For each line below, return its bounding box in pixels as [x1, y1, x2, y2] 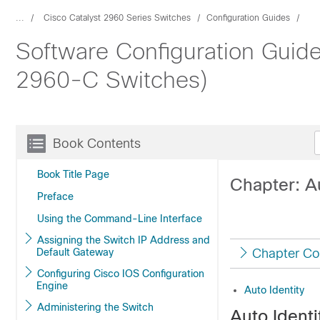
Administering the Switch [122, 301, 154, 313]
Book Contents [53, 136, 141, 151]
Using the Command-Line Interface [37, 213, 202, 224]
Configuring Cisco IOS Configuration [37, 268, 122, 279]
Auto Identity [244, 284, 304, 296]
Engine [36, 280, 68, 291]
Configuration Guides [206, 13, 290, 23]
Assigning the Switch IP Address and [37, 234, 138, 246]
